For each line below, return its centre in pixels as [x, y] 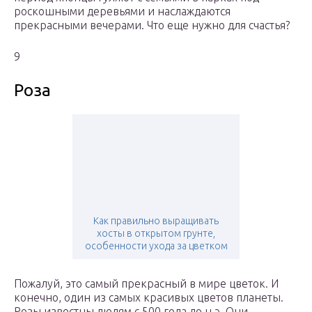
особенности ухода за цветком [156, 246]
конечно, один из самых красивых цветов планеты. [149, 298]
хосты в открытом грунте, [156, 234]
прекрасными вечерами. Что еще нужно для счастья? [152, 25]
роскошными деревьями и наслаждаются [122, 11]
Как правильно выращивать [156, 221]
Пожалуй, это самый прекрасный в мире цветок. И [146, 284]
